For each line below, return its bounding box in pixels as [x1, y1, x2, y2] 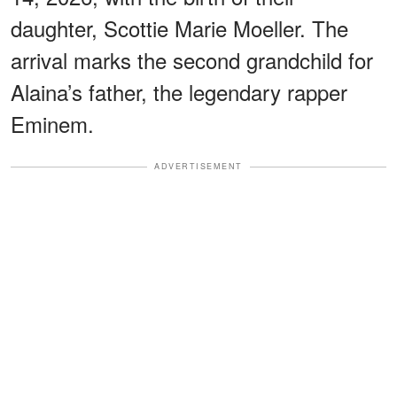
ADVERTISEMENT [154, 160, 243, 173]
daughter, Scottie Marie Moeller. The [11, 12, 348, 44]
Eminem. [11, 108, 94, 140]
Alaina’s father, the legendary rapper [11, 76, 347, 108]
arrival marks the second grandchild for [11, 44, 373, 76]
